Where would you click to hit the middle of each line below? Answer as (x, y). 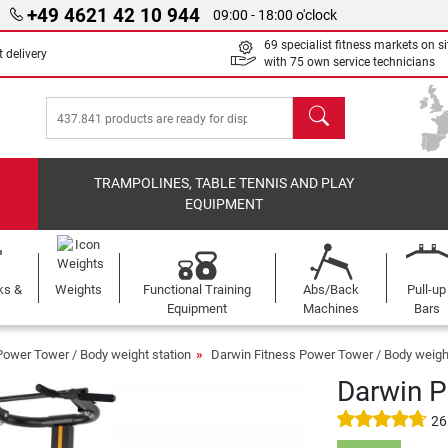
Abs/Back (330, 289)
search (316, 107)
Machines (330, 308)
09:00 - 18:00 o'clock (275, 15)
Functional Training (197, 289)
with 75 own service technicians (349, 62)
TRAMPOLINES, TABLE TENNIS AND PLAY (224, 183)
